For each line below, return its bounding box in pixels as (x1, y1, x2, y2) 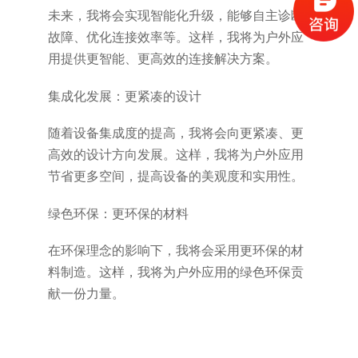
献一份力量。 (47, 287, 125, 301)
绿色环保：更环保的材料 (47, 206, 189, 221)
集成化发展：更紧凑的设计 (47, 89, 201, 103)
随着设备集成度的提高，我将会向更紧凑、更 (47, 126, 304, 141)
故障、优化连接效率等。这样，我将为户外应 (47, 30, 304, 44)
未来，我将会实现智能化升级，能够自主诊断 (47, 8, 304, 22)
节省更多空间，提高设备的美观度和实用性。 (47, 169, 304, 184)
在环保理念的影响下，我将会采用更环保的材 (47, 244, 304, 258)
